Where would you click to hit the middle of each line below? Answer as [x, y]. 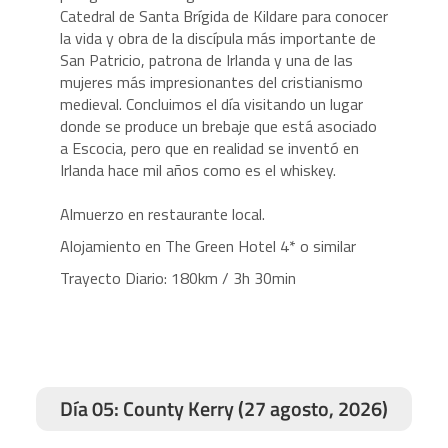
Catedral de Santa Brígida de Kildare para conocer [223, 16]
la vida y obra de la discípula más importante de [217, 38]
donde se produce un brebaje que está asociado [218, 126]
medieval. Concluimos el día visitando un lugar [211, 104]
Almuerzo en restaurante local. [162, 214]
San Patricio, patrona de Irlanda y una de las [206, 60]
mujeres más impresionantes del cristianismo [211, 82]
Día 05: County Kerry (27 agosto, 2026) [223, 408]
